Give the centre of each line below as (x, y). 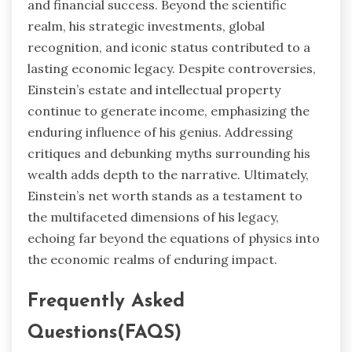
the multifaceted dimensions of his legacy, (153, 216)
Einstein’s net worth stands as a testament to (165, 195)
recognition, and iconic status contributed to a (169, 47)
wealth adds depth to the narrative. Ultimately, (168, 174)
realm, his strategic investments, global (146, 26)
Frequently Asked (106, 301)
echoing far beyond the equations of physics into (174, 238)
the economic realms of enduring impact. (152, 259)
